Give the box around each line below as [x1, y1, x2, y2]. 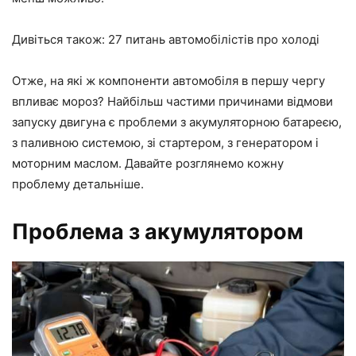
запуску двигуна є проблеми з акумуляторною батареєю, [12, 114, 342, 130]
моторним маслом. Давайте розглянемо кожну [12, 155, 284, 171]
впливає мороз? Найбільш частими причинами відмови [12, 93, 333, 109]
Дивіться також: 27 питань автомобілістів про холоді [12, 31, 319, 47]
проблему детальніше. [12, 176, 144, 192]
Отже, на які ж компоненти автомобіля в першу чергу [12, 72, 325, 88]
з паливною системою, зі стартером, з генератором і [12, 134, 319, 150]
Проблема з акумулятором [12, 218, 304, 245]
